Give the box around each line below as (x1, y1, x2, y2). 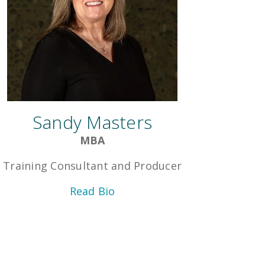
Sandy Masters (32, 110, 153, 135)
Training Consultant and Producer (3, 159, 182, 173)
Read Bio (69, 184, 115, 199)
